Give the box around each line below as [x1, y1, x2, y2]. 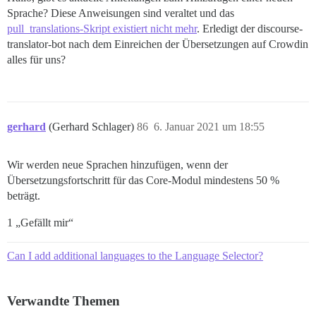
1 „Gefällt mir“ [7, 217, 73, 229]
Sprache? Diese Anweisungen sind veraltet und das [7, 7, 234, 20]
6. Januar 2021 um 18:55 [154, 121, 265, 133]
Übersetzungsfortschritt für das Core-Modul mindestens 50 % [7, 174, 279, 187]
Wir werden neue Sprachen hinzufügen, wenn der [7, 159, 228, 171]
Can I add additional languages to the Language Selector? [7, 250, 263, 262]
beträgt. [7, 190, 40, 202]
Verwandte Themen [7, 293, 120, 309]
